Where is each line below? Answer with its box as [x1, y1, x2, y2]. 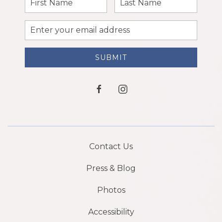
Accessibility [88, 207, 134, 217]
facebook [94, 84, 126, 93]
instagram [117, 84, 152, 93]
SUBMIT [95, 53, 127, 62]
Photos [97, 185, 125, 195]
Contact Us [89, 141, 133, 151]
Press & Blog [86, 163, 136, 173]
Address [24, 36, 52, 45]
